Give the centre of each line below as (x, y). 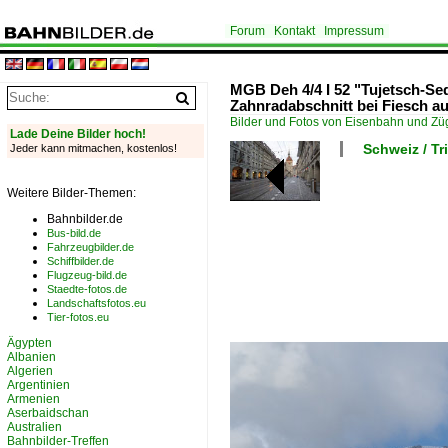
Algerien (30, 371)
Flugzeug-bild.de (87, 275)
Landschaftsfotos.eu (96, 303)
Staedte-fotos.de (87, 289)
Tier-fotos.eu (78, 317)
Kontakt (294, 31)
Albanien (31, 357)
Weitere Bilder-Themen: (71, 193)
